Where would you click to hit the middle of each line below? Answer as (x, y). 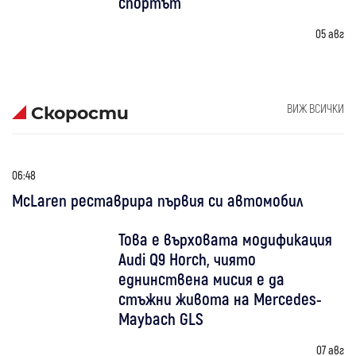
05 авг (329, 33)
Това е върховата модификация (226, 238)
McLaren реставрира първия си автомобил (158, 199)
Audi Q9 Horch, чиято (188, 258)
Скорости (80, 113)
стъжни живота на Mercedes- (221, 298)
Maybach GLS (161, 318)
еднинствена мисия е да (202, 278)
